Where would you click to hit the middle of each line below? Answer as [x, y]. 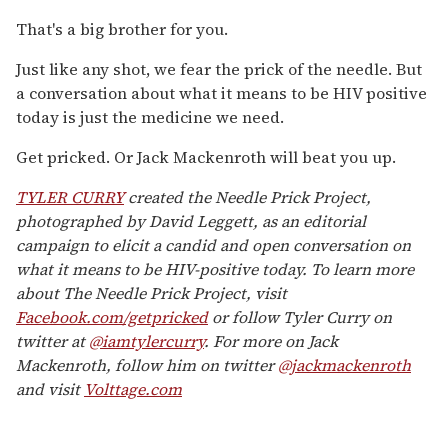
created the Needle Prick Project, [247, 196]
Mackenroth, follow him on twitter [147, 364]
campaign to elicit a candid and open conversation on [213, 244]
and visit [50, 388]
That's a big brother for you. [122, 28]
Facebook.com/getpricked [112, 316]
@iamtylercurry [146, 340]
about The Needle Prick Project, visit [151, 292]
